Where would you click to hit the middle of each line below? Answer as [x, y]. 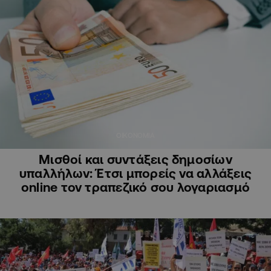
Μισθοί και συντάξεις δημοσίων [135, 159]
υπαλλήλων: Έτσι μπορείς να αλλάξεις [135, 173]
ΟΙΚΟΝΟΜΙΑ [135, 136]
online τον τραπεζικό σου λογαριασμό [135, 187]
